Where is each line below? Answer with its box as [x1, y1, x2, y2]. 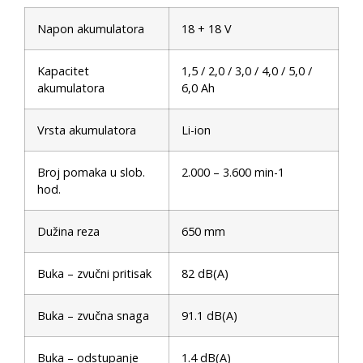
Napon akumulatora [37, 21, 144, 37]
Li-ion [181, 122, 211, 139]
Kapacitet [37, 63, 89, 79]
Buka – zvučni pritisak [37, 266, 152, 282]
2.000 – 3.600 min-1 [181, 164, 284, 181]
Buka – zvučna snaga [37, 308, 149, 324]
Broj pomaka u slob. [37, 164, 145, 181]
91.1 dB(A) [181, 308, 237, 324]
